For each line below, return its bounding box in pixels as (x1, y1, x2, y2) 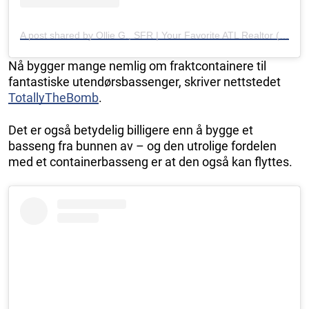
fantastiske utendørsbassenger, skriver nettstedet (8, 74, 281, 89)
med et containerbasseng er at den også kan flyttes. (8, 154, 292, 169)
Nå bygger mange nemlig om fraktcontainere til (8, 58, 266, 73)
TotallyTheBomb (8, 90, 99, 105)
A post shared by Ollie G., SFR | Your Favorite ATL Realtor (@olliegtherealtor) (279, 29, 289, 41)
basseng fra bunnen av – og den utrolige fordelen (8, 138, 277, 153)
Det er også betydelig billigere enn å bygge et (8, 122, 253, 137)
